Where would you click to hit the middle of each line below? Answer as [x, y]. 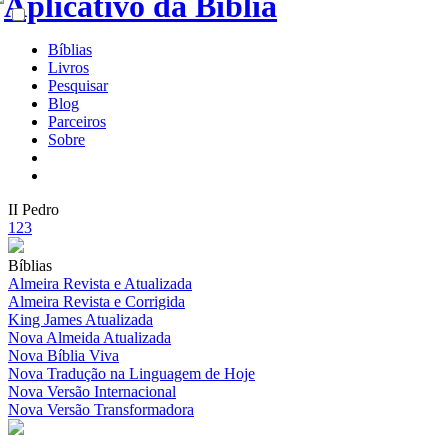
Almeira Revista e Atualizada [100, 283]
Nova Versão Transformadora [101, 409]
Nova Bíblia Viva [63, 355]
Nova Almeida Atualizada [89, 337]
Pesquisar [78, 85]
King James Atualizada [80, 319]
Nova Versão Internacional [92, 391]
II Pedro [33, 209]
